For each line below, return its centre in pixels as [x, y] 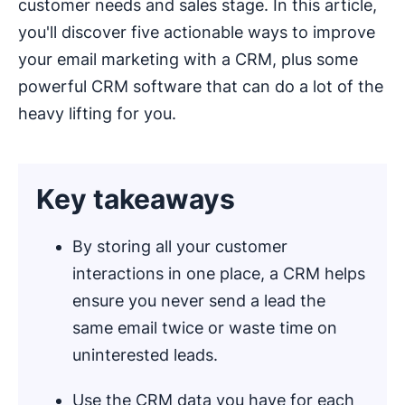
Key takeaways [136, 199]
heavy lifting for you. [97, 114]
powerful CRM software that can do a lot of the [201, 87]
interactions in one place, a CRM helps [219, 274]
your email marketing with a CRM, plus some [188, 60]
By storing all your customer [180, 247]
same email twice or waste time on [205, 328]
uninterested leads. [145, 355]
